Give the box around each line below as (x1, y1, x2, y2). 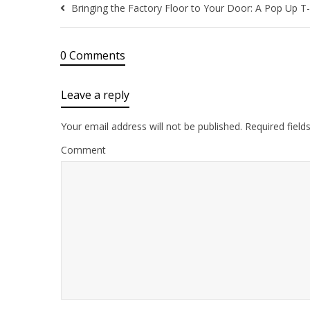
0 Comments (60, 47, 125, 63)
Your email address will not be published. (61, 119, 242, 133)
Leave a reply (61, 86, 129, 102)
